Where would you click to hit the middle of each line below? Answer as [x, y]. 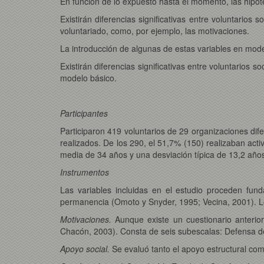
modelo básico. [88, 77]
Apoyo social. [86, 248]
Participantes [84, 113]
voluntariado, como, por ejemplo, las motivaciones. [155, 30]
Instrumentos [85, 172]
